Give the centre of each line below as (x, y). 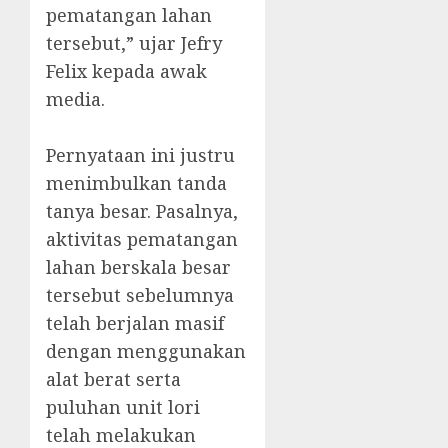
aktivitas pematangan (142, 239)
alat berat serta (113, 379)
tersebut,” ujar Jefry (134, 43)
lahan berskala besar (138, 267)
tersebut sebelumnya (140, 295)
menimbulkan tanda (136, 183)
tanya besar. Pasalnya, (142, 211)
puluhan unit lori (123, 407)
